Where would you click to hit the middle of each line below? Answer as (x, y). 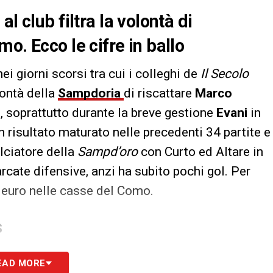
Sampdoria (91, 94)
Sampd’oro (109, 152)
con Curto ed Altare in (202, 152)
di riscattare (159, 94)
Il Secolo (225, 74)
